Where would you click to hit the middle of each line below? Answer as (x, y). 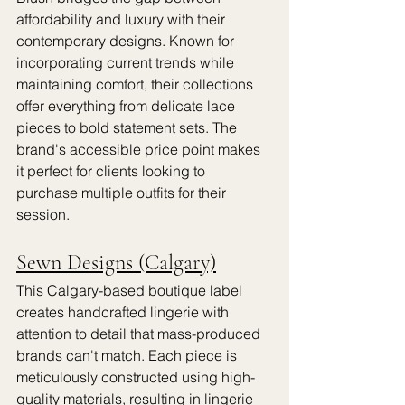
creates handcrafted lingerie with (124, 312)
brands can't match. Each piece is (128, 355)
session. (43, 214)
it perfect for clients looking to (113, 171)
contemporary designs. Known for (127, 41)
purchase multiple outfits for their (123, 193)
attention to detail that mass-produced (140, 334)
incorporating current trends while (127, 62)
